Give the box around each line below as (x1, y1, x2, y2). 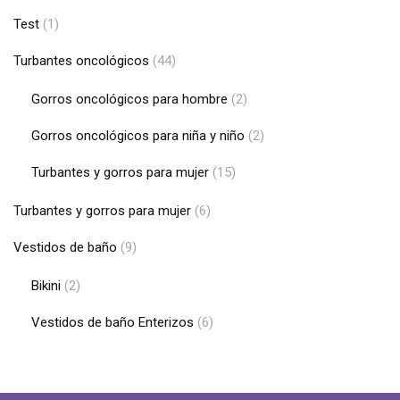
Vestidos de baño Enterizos (31, 314, 194, 330)
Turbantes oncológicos (13, 53, 149, 69)
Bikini (31, 278, 61, 294)
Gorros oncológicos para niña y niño (31, 128, 245, 144)
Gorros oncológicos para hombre (31, 91, 228, 107)
